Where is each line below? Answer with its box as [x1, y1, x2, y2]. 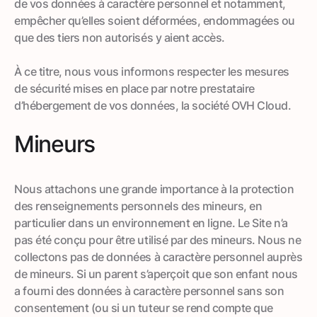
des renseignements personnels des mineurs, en [14, 198, 263, 213]
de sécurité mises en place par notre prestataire [14, 81, 255, 96]
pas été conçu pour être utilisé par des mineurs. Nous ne [14, 232, 301, 247]
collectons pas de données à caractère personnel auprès [14, 249, 303, 264]
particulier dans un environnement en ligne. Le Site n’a [14, 215, 288, 230]
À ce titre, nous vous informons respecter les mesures [14, 64, 289, 79]
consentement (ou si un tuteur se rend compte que [14, 300, 273, 315]
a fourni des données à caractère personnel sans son [14, 283, 284, 298]
